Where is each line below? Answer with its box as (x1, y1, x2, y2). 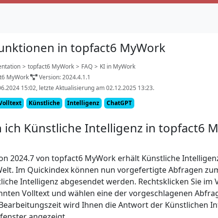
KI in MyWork (100, 62, 135, 71)
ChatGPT (107, 99, 132, 107)
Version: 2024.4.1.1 (37, 73, 91, 81)
